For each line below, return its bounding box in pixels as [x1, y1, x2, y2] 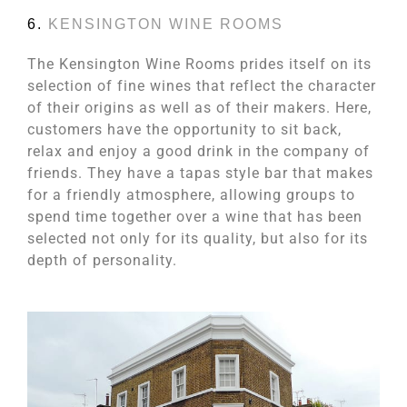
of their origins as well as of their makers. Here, [27, 99, 372, 116]
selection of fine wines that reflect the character [27, 77, 376, 94]
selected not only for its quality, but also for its [27, 230, 368, 247]
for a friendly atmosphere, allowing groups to [27, 186, 355, 203]
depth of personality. [27, 252, 177, 269]
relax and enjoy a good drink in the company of [27, 143, 370, 160]
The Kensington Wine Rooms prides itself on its [27, 55, 372, 73]
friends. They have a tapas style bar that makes [27, 164, 373, 182]
